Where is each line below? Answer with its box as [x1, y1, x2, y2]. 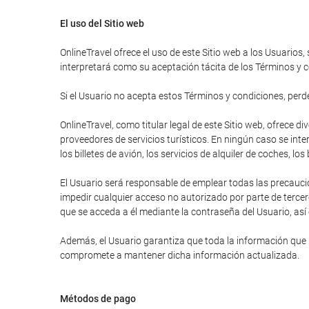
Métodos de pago [60, 293, 136, 304]
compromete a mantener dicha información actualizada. [60, 250, 299, 261]
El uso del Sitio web [60, 18, 144, 29]
